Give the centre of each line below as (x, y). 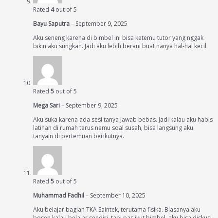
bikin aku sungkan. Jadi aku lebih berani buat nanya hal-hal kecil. (120, 46)
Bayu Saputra (52, 24)
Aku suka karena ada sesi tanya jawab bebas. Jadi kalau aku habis (123, 119)
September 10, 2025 (118, 195)
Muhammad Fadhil (59, 195)
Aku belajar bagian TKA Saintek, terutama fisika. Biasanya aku (117, 209)
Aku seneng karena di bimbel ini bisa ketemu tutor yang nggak (118, 38)
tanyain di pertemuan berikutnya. (79, 136)
